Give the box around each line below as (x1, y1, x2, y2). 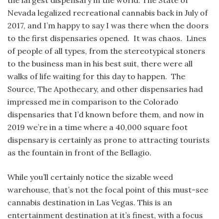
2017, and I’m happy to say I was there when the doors (7, 21, 209, 31)
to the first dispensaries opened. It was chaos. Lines (7, 33, 206, 44)
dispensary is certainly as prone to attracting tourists (7, 135, 210, 145)
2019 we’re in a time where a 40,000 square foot (7, 122, 188, 132)
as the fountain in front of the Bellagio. (7, 148, 152, 158)
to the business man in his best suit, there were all (7, 59, 193, 69)
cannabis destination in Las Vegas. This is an (7, 197, 172, 208)
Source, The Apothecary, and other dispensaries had (7, 84, 203, 94)
